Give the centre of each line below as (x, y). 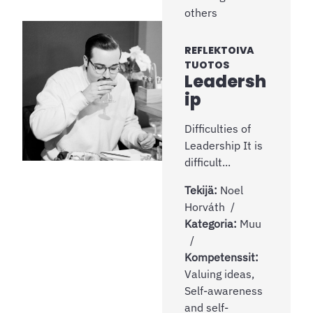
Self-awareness (224, 290)
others (201, 12)
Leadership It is (224, 145)
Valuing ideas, (219, 274)
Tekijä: (202, 190)
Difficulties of (218, 128)
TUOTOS (207, 65)
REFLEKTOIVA (219, 50)
